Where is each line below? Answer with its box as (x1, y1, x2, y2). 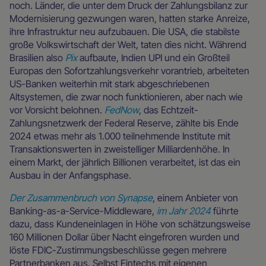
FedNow (104, 103, 139, 116)
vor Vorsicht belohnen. (9, 103, 104, 116)
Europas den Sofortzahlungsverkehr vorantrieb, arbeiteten (9, 64, 249, 77)
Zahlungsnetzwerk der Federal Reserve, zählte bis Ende (9, 116, 239, 129)
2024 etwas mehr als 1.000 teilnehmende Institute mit (9, 129, 230, 142)
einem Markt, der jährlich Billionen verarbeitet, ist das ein (9, 156, 240, 168)
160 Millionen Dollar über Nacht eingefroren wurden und (9, 230, 239, 243)
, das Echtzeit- (139, 103, 198, 116)
